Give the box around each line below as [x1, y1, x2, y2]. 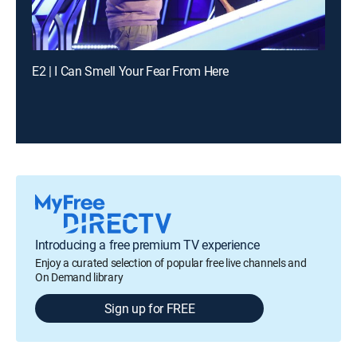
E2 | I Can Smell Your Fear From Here [32, 62, 229, 80]
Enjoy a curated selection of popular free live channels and [35, 255, 307, 270]
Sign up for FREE [104, 300, 195, 317]
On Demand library [35, 269, 124, 284]
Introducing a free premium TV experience [35, 236, 260, 253]
